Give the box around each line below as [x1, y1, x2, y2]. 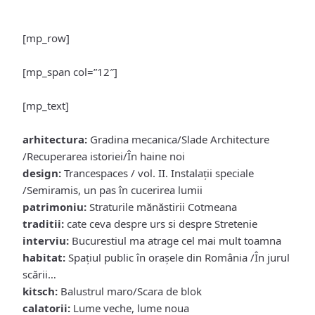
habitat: [22, 250, 65, 264]
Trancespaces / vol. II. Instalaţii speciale [61, 165, 254, 180]
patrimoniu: [22, 199, 86, 214]
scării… [22, 266, 56, 281]
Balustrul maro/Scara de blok [58, 283, 202, 298]
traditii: [22, 216, 64, 231]
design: [22, 165, 61, 180]
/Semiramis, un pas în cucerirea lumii [22, 182, 202, 197]
